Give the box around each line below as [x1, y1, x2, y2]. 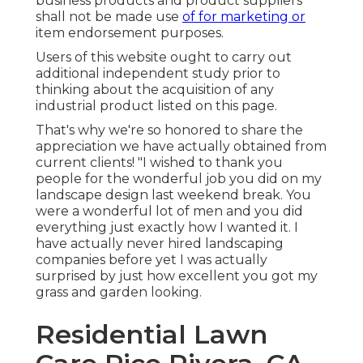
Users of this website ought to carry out [36, 49, 292, 66]
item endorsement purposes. [36, 25, 224, 41]
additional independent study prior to [36, 66, 280, 82]
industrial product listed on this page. [36, 98, 277, 114]
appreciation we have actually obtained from [36, 139, 327, 155]
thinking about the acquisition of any [36, 82, 274, 98]
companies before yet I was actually [36, 252, 267, 268]
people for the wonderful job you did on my [36, 171, 322, 187]
